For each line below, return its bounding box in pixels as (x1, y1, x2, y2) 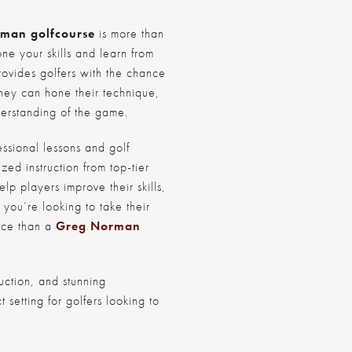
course (54, 24, 95, 42)
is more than (94, 24, 164, 42)
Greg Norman (55, 217, 141, 234)
